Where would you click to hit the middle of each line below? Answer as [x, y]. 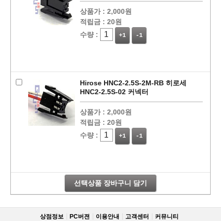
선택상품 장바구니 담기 [110, 183]
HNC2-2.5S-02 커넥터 [114, 92]
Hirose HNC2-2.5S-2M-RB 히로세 [133, 83]
